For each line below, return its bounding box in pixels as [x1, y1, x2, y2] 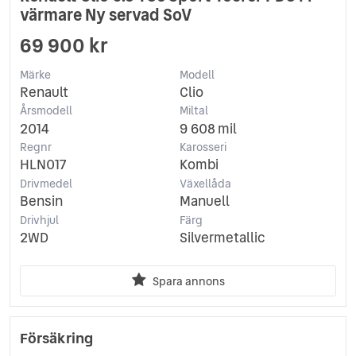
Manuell [179, 192, 230, 211]
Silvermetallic [179, 227, 265, 247]
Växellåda [179, 175, 231, 192]
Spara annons [152, 273, 225, 289]
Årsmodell [20, 103, 72, 119]
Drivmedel [20, 175, 72, 192]
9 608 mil [179, 118, 237, 138]
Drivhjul [20, 211, 59, 228]
